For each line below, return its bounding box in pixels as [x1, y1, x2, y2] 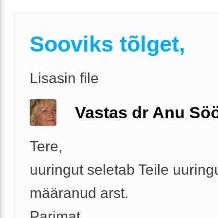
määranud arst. [30, 185, 128, 201]
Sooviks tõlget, [30, 31, 185, 56]
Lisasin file [30, 70, 99, 86]
